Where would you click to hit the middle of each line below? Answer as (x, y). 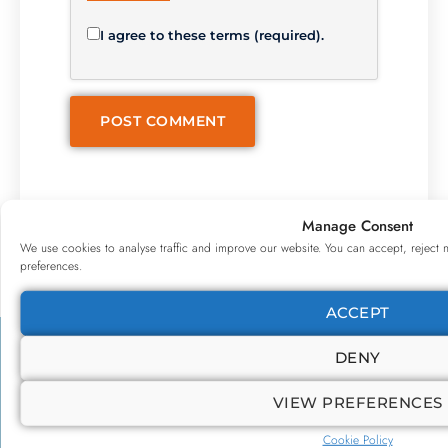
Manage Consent (357, 225)
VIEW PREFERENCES (357, 403)
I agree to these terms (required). (212, 35)
